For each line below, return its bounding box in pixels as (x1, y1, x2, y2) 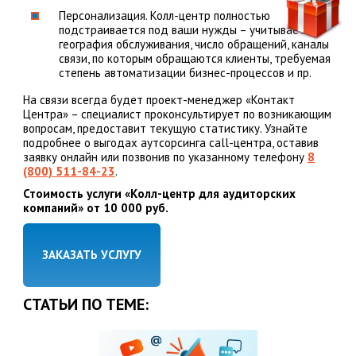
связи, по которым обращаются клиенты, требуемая (58, 51, 331, 67)
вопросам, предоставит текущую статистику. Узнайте (22, 121, 308, 137)
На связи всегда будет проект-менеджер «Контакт (22, 92, 295, 108)
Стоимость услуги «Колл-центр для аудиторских (22, 186, 296, 202)
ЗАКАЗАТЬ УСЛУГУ (41, 247, 141, 263)
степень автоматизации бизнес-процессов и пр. (58, 65, 311, 81)
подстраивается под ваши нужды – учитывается (58, 22, 316, 38)
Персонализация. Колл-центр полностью (58, 8, 270, 24)
